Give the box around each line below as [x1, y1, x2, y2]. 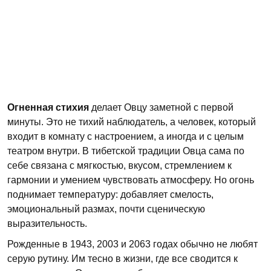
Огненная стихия [7, 102, 89, 113]
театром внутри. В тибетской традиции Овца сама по [7, 146, 244, 156]
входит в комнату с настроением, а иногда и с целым [7, 131, 244, 142]
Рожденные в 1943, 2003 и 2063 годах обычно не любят [7, 239, 258, 249]
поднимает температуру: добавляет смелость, [7, 189, 214, 200]
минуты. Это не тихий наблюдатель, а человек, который [7, 117, 256, 127]
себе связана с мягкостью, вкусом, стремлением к [7, 160, 232, 171]
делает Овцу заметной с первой [89, 102, 233, 113]
